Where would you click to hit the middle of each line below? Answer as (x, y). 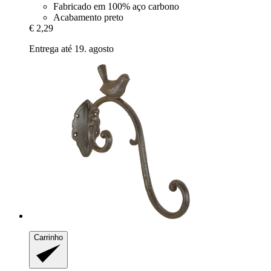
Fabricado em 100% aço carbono (116, 7)
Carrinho (48, 238)
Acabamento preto (88, 18)
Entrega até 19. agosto (71, 49)
